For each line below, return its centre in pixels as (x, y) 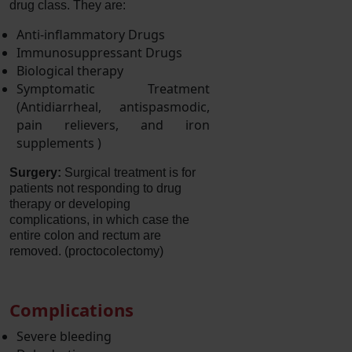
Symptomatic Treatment (113, 88)
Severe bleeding (64, 336)
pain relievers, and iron (113, 125)
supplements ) (59, 143)
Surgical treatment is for (128, 172)
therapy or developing (70, 203)
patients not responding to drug (95, 188)
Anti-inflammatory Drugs (91, 34)
